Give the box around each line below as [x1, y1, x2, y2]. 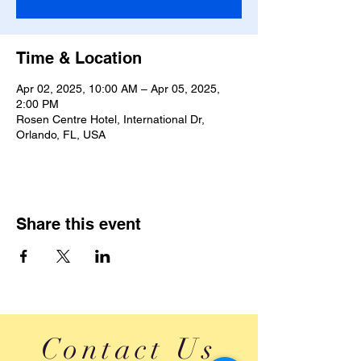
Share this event [16, 214, 141, 234]
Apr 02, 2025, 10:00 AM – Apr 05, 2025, [16, 82, 220, 95]
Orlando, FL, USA [16, 128, 106, 141]
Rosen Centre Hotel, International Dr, [16, 113, 205, 126]
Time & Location [16, 48, 142, 68]
